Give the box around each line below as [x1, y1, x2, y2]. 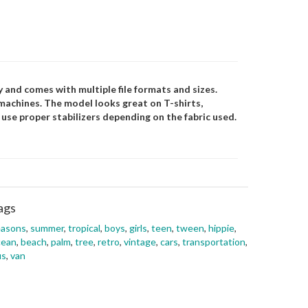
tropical [68, 222, 100, 234]
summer [30, 222, 64, 234]
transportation [182, 236, 245, 247]
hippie [208, 222, 234, 234]
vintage [124, 236, 156, 247]
